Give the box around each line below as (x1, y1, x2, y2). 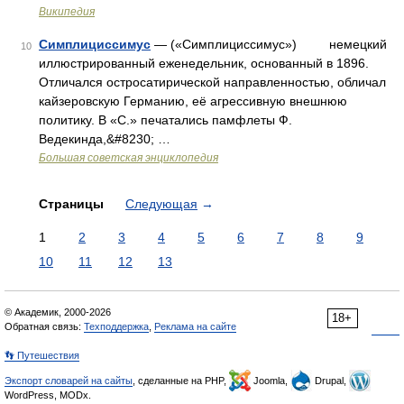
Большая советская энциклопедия (39, 151, 218, 164)
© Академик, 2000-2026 (5, 307, 111, 317)
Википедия (39, 5, 95, 18)
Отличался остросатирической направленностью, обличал (39, 75, 386, 89)
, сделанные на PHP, (133, 375, 229, 386)
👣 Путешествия (5, 350, 79, 361)
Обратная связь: (5, 321, 84, 332)
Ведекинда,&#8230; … (39, 132, 170, 146)
